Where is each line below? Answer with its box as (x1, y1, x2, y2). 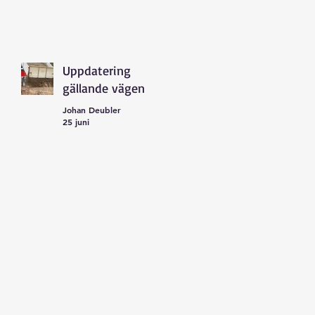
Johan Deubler (63, 103, 121, 115)
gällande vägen (63, 80, 145, 96)
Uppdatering (63, 63, 131, 78)
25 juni (63, 116, 89, 127)
